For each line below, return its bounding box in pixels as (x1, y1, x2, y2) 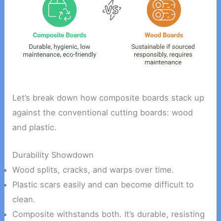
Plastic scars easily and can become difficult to (12, 180, 194, 190)
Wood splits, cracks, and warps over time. (12, 165, 175, 175)
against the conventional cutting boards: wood (12, 107, 193, 117)
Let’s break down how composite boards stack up (12, 92, 205, 103)
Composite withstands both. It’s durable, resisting (12, 209, 205, 220)
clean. (12, 194, 36, 205)
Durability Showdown (12, 150, 94, 160)
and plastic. (12, 122, 57, 132)
